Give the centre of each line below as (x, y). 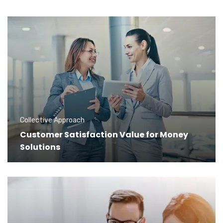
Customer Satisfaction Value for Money (104, 134)
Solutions (40, 147)
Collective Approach (52, 120)
